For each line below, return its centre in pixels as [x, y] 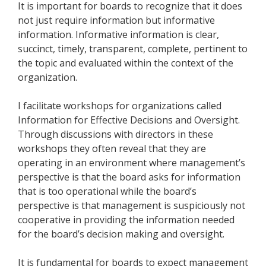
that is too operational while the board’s [107, 191]
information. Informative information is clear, [118, 35]
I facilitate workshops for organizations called [120, 106]
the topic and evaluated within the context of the [126, 63]
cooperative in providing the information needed [126, 220]
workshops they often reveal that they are [112, 149]
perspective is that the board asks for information [129, 177]
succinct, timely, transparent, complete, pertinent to [133, 49]
